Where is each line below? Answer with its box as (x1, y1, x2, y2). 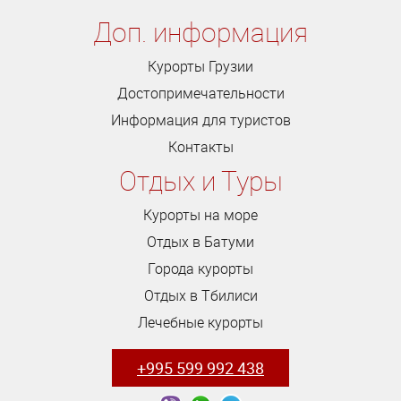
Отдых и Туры (118, 161, 283, 199)
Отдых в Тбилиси (143, 285, 258, 305)
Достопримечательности (116, 82, 285, 103)
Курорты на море (143, 204, 258, 225)
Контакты (167, 136, 234, 157)
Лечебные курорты (138, 311, 263, 332)
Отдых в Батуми (147, 231, 254, 252)
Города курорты (148, 258, 253, 278)
